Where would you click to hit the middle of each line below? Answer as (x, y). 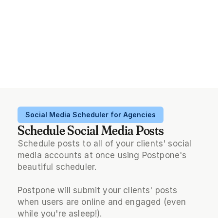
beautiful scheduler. (57, 167)
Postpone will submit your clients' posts (97, 190)
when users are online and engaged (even (102, 202)
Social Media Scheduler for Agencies (90, 114)
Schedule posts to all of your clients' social (104, 143)
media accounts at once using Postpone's (102, 155)
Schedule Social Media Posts (91, 130)
